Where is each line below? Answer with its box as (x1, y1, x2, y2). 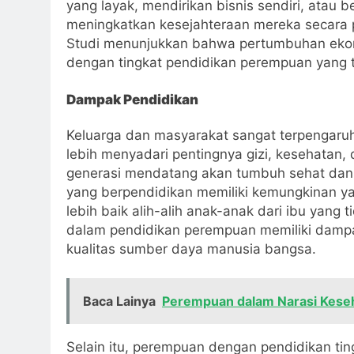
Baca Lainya (83, 293, 156, 310)
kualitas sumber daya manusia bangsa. (66, 240, 316, 257)
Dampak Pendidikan (66, 92, 198, 108)
